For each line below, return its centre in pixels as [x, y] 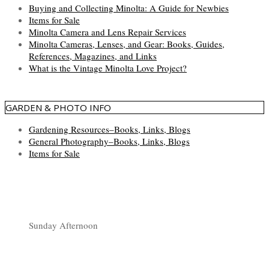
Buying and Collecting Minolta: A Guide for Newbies [129, 8]
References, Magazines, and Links [93, 56]
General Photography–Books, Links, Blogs [109, 141]
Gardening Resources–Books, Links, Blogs [110, 129]
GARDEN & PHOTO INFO [58, 107]
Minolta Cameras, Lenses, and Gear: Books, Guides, [127, 44]
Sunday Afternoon [63, 225]
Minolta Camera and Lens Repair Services [107, 32]
